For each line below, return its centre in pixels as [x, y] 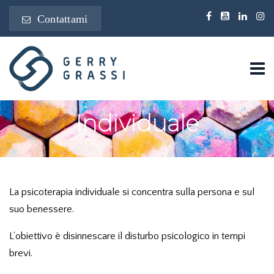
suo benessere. [42, 209]
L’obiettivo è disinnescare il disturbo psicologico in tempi [127, 236]
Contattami [61, 19]
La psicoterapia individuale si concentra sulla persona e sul [132, 192]
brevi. [21, 253]
